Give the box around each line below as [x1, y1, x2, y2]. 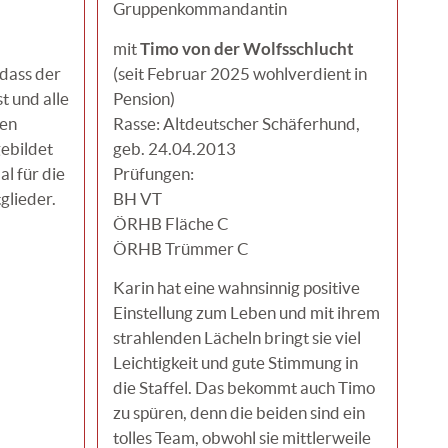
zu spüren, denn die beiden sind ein [113, 403, 365, 423]
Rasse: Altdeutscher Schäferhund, [113, 113, 360, 133]
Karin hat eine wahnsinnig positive [113, 278, 360, 298]
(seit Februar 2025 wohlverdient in [113, 63, 367, 83]
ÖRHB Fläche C [113, 213, 229, 233]
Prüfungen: [113, 163, 194, 183]
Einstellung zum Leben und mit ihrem [113, 303, 380, 323]
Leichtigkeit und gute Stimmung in [113, 353, 358, 373]
